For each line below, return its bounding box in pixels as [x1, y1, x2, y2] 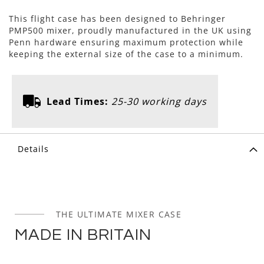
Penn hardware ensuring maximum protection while [9, 36, 243, 48]
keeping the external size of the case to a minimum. [9, 48, 243, 60]
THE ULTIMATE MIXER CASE [56, 208, 182, 220]
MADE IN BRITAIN [15, 226, 151, 243]
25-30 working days [111, 94, 207, 108]
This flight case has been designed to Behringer [9, 12, 226, 24]
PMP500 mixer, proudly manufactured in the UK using [9, 24, 252, 36]
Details [18, 143, 49, 154]
